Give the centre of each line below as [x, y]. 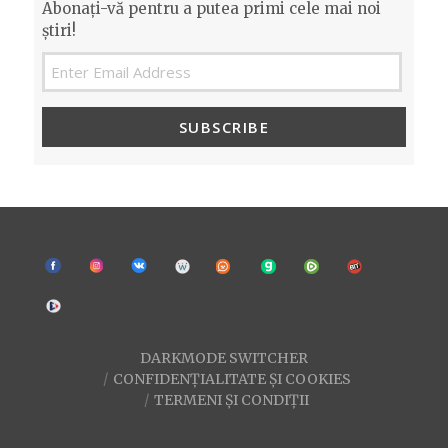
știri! [59, 30]
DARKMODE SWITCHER [224, 358]
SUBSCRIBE [224, 126]
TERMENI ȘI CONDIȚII [231, 400]
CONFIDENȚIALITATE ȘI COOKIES [231, 379]
